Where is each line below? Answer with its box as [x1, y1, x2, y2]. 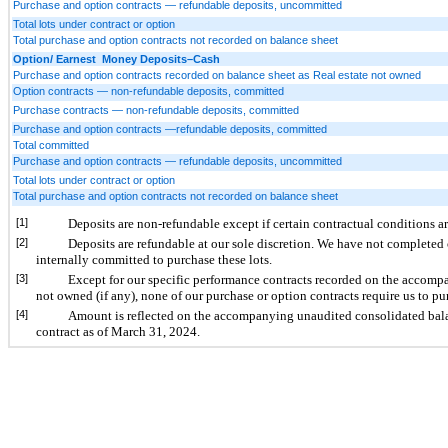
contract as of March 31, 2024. [36, 323, 200, 339]
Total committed [13, 138, 89, 151]
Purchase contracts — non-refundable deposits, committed [13, 103, 299, 116]
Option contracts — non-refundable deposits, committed [13, 84, 284, 97]
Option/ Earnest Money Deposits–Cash [13, 52, 220, 65]
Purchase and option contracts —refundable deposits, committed [13, 122, 327, 135]
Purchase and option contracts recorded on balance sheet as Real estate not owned [13, 68, 421, 81]
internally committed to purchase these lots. [36, 251, 272, 267]
